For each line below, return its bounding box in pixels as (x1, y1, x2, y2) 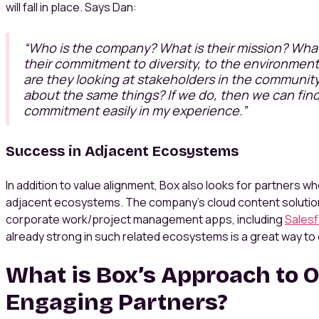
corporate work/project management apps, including (6, 211, 285, 228)
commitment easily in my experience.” (23, 102, 247, 120)
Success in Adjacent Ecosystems (6, 142, 239, 160)
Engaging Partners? (6, 288, 233, 317)
